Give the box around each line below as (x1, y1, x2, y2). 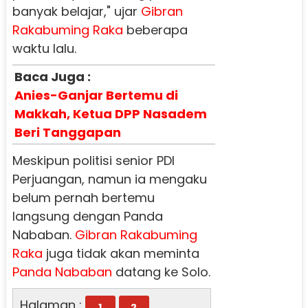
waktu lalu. (12, 39, 76, 57)
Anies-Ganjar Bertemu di (14, 86, 178, 104)
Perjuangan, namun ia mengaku (12, 170, 207, 188)
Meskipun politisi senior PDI (12, 151, 175, 169)
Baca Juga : (14, 67, 91, 85)
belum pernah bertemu (12, 188, 155, 206)
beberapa (122, 21, 188, 38)
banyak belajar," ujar (12, 2, 141, 20)
